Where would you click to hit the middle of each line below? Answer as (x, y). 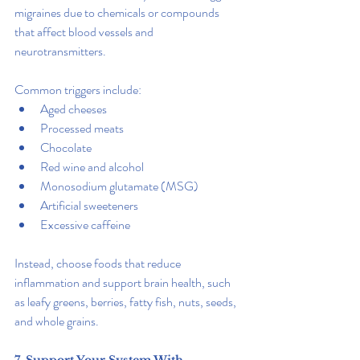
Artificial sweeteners (89, 206)
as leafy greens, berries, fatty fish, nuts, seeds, (127, 302)
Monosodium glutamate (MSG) (119, 186)
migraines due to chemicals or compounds (118, 13)
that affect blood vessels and (85, 32)
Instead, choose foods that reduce (99, 264)
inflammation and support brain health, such (124, 283)
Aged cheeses (74, 109)
